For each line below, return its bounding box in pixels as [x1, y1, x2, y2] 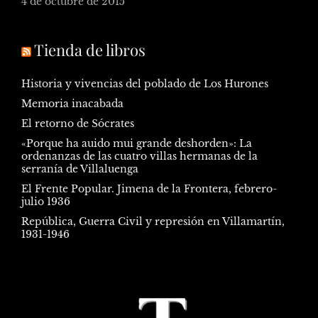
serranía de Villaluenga [21, 162, 138, 175]
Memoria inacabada [21, 97, 124, 110]
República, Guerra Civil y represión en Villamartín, [21, 214, 285, 228]
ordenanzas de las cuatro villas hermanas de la [21, 149, 258, 163]
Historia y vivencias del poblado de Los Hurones [21, 77, 268, 90]
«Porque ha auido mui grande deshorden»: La [21, 136, 252, 150]
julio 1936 [21, 194, 70, 208]
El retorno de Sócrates [21, 116, 134, 130]
